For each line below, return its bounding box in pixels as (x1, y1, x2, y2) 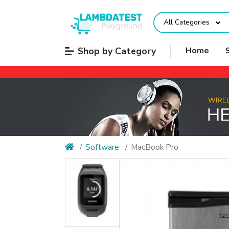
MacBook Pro (130, 141, 178, 153)
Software (85, 141, 120, 153)
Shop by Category (77, 44, 156, 57)
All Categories (163, 17, 210, 28)
